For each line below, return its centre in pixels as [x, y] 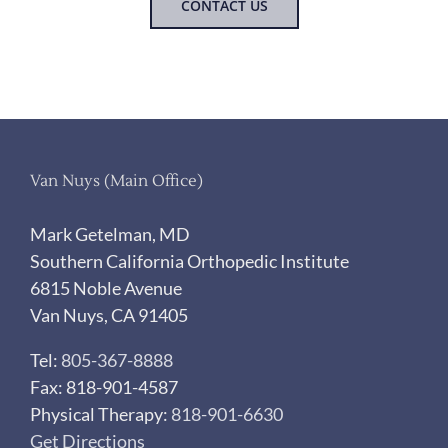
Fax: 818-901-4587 [104, 387]
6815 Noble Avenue [106, 288]
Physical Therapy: [100, 414]
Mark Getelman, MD [110, 234]
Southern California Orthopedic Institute [189, 261]
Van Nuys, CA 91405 [109, 315]
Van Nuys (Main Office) [116, 181]
